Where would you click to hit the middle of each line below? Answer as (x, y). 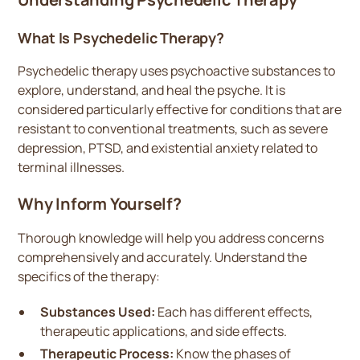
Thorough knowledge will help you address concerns (171, 238)
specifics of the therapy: (89, 276)
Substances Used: (98, 312)
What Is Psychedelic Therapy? (121, 38)
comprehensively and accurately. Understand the (163, 257)
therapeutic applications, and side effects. (164, 331)
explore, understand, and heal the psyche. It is (152, 90)
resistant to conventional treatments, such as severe (173, 129)
